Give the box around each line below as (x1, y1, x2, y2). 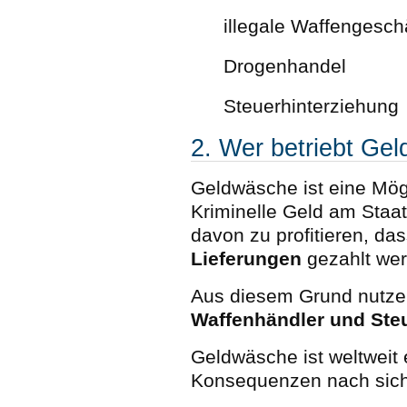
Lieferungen (191, 248, 302, 270)
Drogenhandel (223, 55, 346, 77)
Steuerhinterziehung (223, 94, 399, 117)
